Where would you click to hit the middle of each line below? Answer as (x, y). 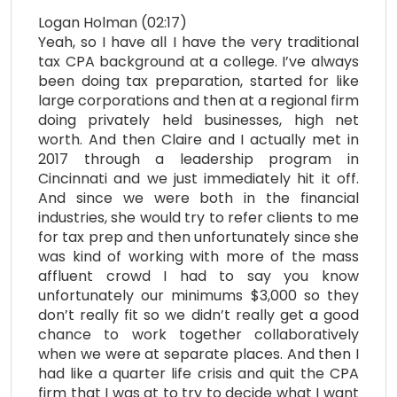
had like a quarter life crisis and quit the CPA (198, 374)
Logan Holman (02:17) (113, 23)
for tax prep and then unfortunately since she (198, 237)
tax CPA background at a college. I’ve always (198, 62)
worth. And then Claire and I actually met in (198, 140)
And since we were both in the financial (198, 198)
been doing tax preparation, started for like (198, 82)
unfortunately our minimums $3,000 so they (198, 296)
